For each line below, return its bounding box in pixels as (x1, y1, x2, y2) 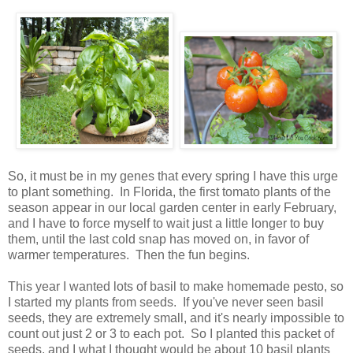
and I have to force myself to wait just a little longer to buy (8, 216, 324, 230)
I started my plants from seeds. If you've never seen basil (8, 295, 324, 309)
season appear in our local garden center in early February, (8, 200, 336, 214)
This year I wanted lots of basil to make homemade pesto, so (8, 279, 344, 293)
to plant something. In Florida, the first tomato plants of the (8, 184, 331, 199)
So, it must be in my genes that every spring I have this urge (8, 169, 338, 183)
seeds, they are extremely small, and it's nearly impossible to (8, 310, 344, 325)
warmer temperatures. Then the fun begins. (8, 247, 250, 262)
